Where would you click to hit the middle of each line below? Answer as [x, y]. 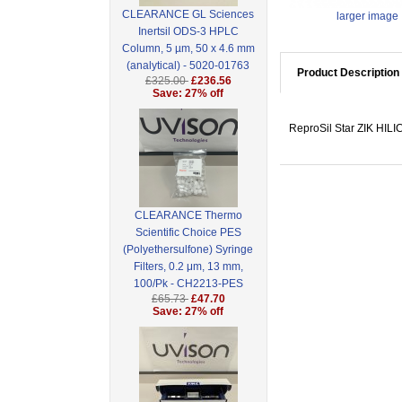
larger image [367, 17]
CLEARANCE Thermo [188, 216]
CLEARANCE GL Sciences [188, 15]
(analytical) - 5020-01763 [188, 66]
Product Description [348, 73]
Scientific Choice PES [188, 233]
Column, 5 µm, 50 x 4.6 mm [188, 49]
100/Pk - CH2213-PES [188, 284]
